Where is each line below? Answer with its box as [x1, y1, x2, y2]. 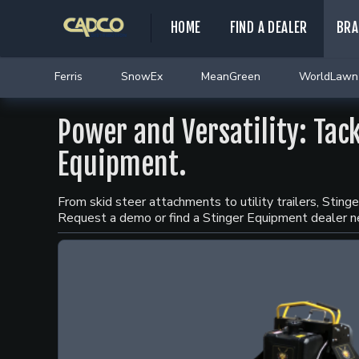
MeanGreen [201, 69, 260, 84]
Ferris [54, 69, 83, 84]
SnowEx [121, 69, 163, 84]
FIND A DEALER [229, 18, 308, 36]
